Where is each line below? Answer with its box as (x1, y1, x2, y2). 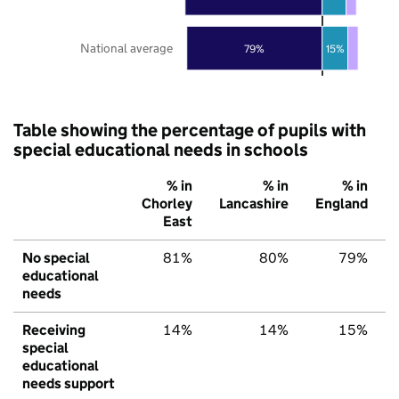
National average (80, 39, 173, 56)
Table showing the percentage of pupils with (13, 118, 366, 141)
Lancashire (219, 194, 289, 212)
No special (22, 248, 90, 266)
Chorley (142, 194, 192, 212)
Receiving (22, 321, 85, 338)
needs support (22, 374, 115, 392)
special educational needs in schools (13, 138, 308, 160)
